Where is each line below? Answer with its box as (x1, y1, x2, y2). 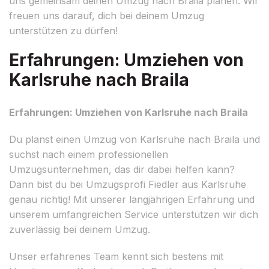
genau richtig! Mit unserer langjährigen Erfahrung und (9, 193, 255, 205)
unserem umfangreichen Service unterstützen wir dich (9, 208, 258, 220)
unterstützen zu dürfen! (9, 24, 118, 37)
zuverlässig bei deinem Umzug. (9, 223, 150, 235)
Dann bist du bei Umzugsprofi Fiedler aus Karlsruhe (9, 178, 246, 190)
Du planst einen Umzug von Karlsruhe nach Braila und (9, 133, 260, 145)
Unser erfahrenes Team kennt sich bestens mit (9, 250, 223, 262)
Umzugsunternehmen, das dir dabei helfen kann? (9, 163, 235, 175)
